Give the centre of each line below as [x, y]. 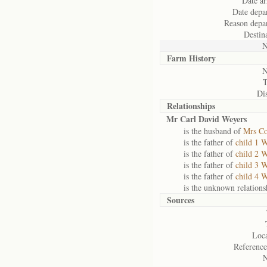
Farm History [191, 58]
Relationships [191, 106]
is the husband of [205, 131]
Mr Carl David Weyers [207, 119]
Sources [181, 200]
